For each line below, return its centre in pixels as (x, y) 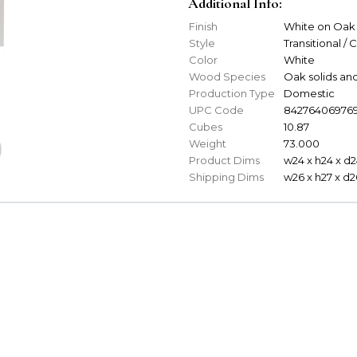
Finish (203, 27)
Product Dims (224, 161)
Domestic (309, 94)
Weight (208, 144)
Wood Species (227, 77)
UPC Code (216, 110)
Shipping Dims (226, 177)
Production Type (232, 94)
